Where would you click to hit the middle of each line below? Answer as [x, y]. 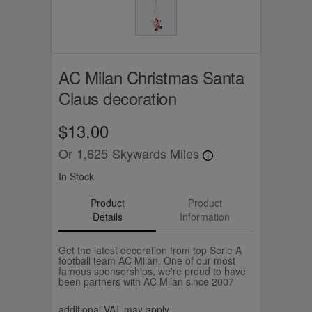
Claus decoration [117, 98]
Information [205, 216]
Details [107, 216]
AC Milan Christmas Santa [151, 77]
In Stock [76, 176]
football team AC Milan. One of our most [147, 260]
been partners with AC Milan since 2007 [146, 281]
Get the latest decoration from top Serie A [150, 250]
